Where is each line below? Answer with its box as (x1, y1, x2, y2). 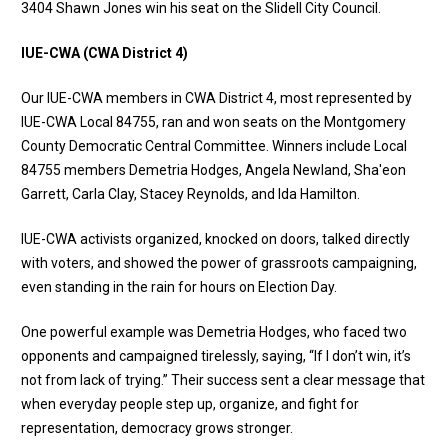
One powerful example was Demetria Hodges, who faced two (21, 323, 407, 340)
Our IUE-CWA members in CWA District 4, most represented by (21, 89, 412, 106)
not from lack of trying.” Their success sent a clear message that (21, 371, 425, 388)
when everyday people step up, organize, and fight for (21, 395, 359, 412)
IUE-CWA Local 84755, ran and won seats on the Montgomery (21, 113, 406, 130)
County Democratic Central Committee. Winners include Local (21, 137, 407, 154)
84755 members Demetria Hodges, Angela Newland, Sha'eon (21, 161, 406, 178)
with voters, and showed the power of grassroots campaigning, (21, 254, 417, 271)
